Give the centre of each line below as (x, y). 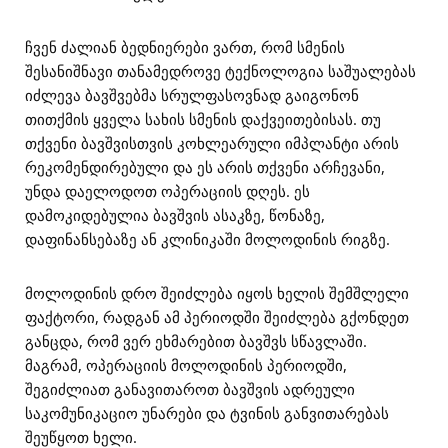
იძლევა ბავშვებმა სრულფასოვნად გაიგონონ (192, 95)
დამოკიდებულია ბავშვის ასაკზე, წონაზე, (175, 215)
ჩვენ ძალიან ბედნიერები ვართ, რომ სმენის (185, 47)
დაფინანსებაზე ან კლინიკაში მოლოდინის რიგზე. (207, 239)
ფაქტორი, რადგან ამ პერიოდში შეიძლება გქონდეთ (217, 317)
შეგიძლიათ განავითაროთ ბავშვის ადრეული (190, 389)
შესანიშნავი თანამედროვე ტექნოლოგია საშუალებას (220, 71)
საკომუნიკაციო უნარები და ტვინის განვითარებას (207, 413)
